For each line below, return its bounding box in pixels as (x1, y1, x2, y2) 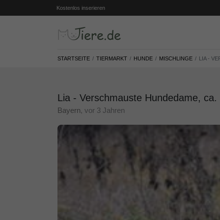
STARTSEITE (57, 55, 90, 62)
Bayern (57, 106, 81, 115)
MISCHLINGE (159, 55, 192, 62)
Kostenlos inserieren (56, 5, 105, 11)
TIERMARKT (96, 55, 127, 62)
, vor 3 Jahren (81, 106, 125, 115)
